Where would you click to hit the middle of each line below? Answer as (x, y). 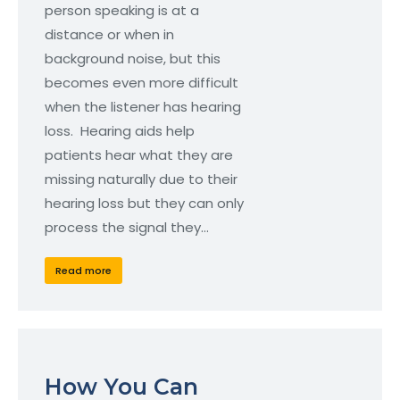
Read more (83, 270)
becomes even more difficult (142, 83)
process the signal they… (127, 228)
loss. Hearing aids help (120, 131)
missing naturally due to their (141, 179)
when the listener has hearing (143, 107)
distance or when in (109, 35)
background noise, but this (133, 59)
